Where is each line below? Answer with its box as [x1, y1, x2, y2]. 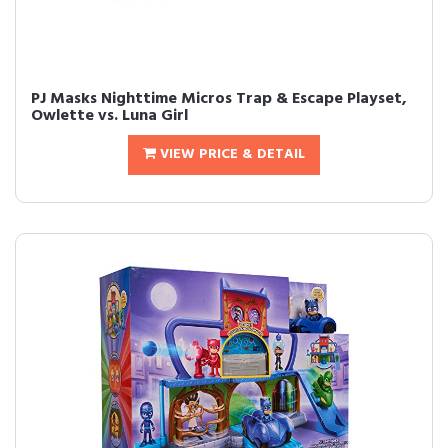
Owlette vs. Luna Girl [31, 103, 188, 129]
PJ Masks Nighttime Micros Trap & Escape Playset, [31, 86, 407, 112]
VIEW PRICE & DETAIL [156, 143, 305, 166]
